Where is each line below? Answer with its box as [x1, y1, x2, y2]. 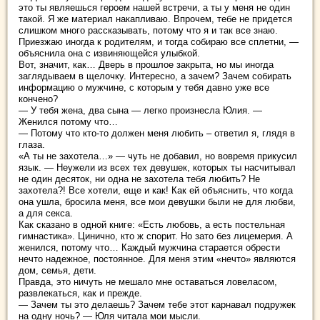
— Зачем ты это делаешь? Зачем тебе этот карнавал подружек [19, 299, 296, 310]
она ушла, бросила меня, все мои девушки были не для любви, [19, 196, 296, 207]
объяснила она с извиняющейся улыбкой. [19, 48, 200, 59]
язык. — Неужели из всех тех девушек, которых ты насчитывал [19, 162, 296, 173]
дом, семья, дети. [19, 265, 96, 276]
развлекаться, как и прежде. [19, 288, 142, 299]
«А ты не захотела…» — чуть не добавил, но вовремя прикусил [19, 151, 297, 161]
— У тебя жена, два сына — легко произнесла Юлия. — [19, 105, 262, 116]
